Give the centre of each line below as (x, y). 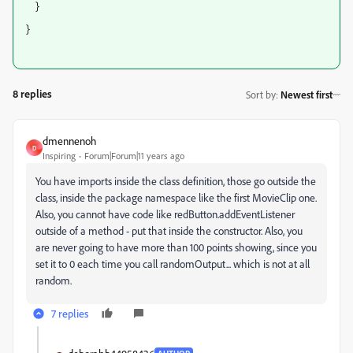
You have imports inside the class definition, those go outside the (176, 181)
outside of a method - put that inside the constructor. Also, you (169, 230)
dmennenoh (70, 141)
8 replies (32, 93)
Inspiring (59, 156)
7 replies (70, 313)
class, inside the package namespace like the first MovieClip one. (176, 197)
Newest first (307, 94)
